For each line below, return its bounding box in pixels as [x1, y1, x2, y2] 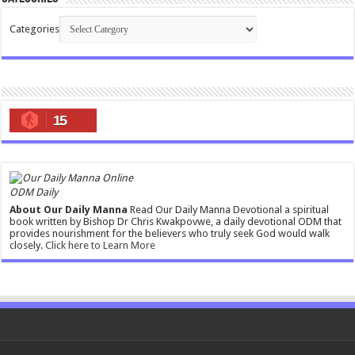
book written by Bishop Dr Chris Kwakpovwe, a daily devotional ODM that [10, 216, 342, 228]
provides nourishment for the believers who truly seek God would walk [10, 227, 330, 240]
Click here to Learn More [45, 239, 156, 252]
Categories [10, 22, 60, 35]
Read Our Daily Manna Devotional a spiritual [128, 204, 330, 216]
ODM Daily [10, 186, 59, 199]
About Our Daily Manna [10, 204, 128, 216]
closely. [10, 239, 46, 252]
